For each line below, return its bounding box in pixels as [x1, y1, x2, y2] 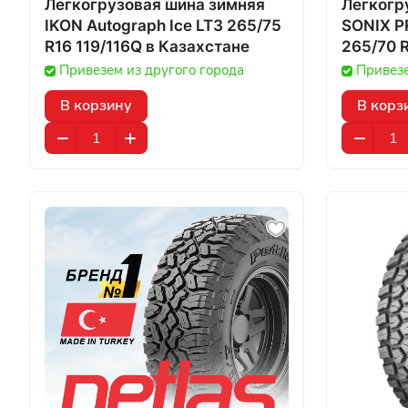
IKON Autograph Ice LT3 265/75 [45, 16, 281, 35]
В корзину [60, 96, 132, 116]
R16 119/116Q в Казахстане [146, 37, 250, 56]
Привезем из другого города [59, 61, 244, 79]
